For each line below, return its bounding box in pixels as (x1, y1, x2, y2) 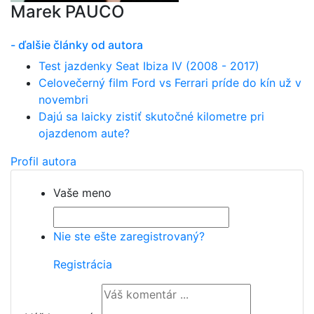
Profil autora (11, 154, 76, 168)
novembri (39, 93, 88, 107)
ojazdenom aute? (39, 126, 130, 140)
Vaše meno (53, 186, 111, 200)
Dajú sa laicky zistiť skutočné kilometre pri (39, 109, 264, 123)
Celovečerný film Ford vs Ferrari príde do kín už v (39, 76, 301, 90)
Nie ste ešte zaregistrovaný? (53, 229, 205, 243)
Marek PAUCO (11, 1, 124, 22)
